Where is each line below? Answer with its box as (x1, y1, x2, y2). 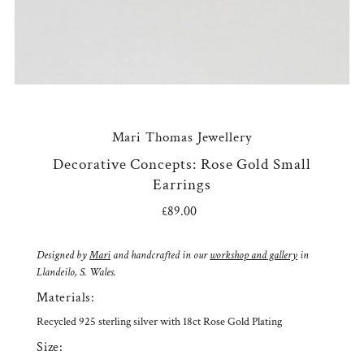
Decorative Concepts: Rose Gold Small (53, 154, 311, 175)
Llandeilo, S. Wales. (37, 265, 117, 280)
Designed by (37, 248, 90, 263)
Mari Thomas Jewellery (111, 128, 253, 147)
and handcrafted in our (110, 248, 210, 263)
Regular (181, 203, 227, 220)
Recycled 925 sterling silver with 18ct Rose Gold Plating (37, 314, 283, 330)
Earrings (153, 175, 211, 196)
